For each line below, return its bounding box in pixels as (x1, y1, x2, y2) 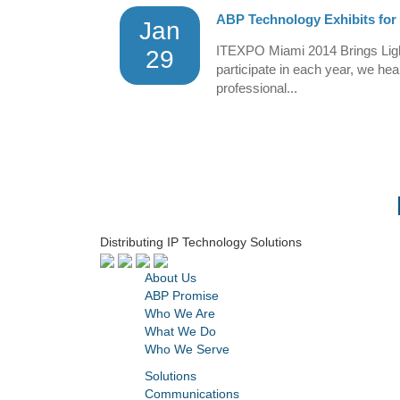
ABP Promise (145, 287, 219, 303)
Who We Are (145, 305, 215, 321)
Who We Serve (145, 341, 229, 356)
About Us (145, 270, 196, 285)
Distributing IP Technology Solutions (100, 234, 302, 249)
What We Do (145, 323, 216, 338)
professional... (215, 80, 297, 96)
